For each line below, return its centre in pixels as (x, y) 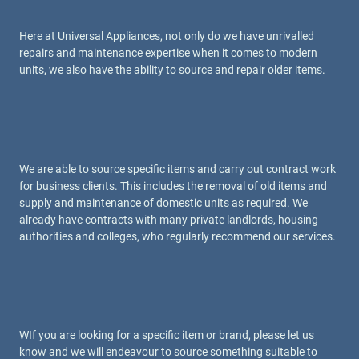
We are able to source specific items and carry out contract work (177, 169)
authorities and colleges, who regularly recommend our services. (177, 236)
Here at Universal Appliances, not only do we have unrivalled (167, 36)
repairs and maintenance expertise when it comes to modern (168, 52)
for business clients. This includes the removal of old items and (173, 186)
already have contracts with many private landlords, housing (169, 219)
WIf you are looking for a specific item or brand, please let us (167, 335)
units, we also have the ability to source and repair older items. (172, 69)
